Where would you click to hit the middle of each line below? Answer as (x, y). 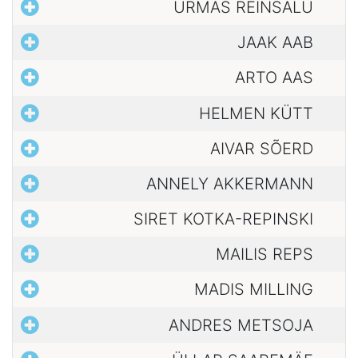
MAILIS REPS (265, 255)
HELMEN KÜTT (256, 113)
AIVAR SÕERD (262, 148)
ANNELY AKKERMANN (230, 183)
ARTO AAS (274, 78)
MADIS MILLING (254, 290)
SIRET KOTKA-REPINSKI (223, 219)
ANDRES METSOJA (241, 325)
